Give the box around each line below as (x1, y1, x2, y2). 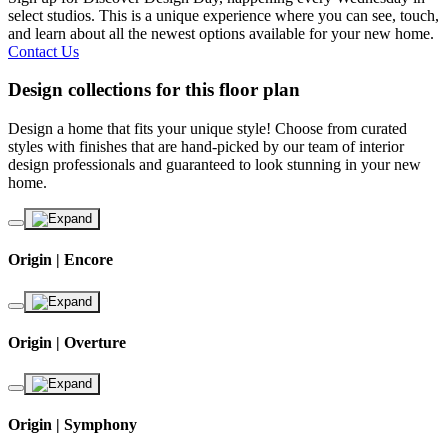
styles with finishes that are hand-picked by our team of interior (8, 138, 404, 155)
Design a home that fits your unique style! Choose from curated (8, 120, 407, 137)
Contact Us (8, 42, 79, 60)
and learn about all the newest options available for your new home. (8, 24, 434, 42)
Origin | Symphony (8, 416, 137, 434)
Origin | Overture (8, 333, 126, 351)
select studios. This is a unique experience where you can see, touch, (8, 6, 439, 24)
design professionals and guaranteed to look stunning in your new (8, 156, 421, 173)
